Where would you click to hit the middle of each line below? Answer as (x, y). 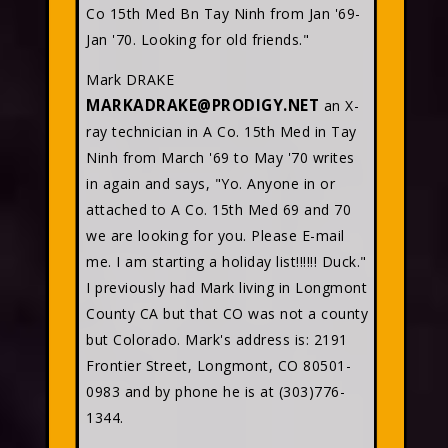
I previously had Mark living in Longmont (226, 287)
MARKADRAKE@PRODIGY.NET (202, 105)
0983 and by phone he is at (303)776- (215, 391)
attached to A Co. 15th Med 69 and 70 (218, 209)
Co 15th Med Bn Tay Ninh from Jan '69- (223, 13)
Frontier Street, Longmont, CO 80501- (218, 365)
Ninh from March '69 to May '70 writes (220, 157)
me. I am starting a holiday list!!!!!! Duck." (226, 261)
